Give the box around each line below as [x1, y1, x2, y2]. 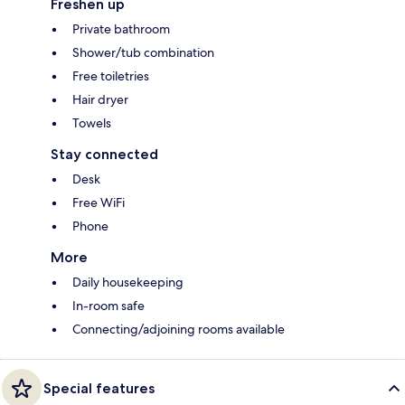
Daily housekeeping [72, 274, 184, 291]
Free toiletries [72, 68, 149, 85]
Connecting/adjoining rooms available [72, 321, 285, 338]
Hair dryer [72, 91, 128, 108]
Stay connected [51, 146, 158, 164]
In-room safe [72, 297, 145, 315]
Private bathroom [72, 21, 170, 38]
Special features [43, 380, 155, 398]
